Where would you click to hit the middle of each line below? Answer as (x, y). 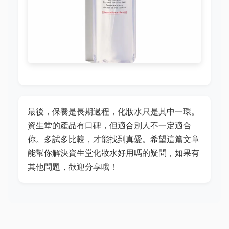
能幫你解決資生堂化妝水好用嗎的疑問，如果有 (113, 153)
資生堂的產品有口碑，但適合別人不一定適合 (109, 125)
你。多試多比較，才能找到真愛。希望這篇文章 (113, 139)
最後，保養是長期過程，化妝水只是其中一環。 (113, 112)
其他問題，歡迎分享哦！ (73, 167)
